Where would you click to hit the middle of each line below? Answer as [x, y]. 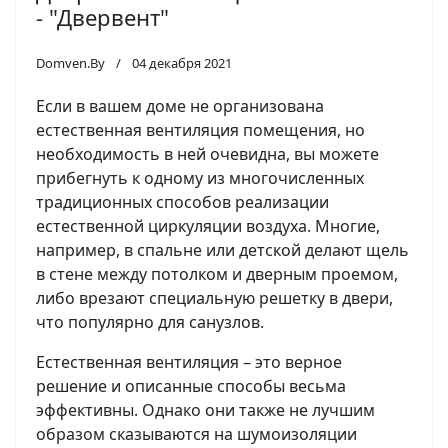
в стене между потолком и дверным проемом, [217, 274]
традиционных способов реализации [182, 202]
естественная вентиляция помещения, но [200, 130]
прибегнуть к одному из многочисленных [200, 178]
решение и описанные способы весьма [191, 386]
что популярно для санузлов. [150, 322]
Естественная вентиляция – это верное [189, 362]
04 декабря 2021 [182, 63]
